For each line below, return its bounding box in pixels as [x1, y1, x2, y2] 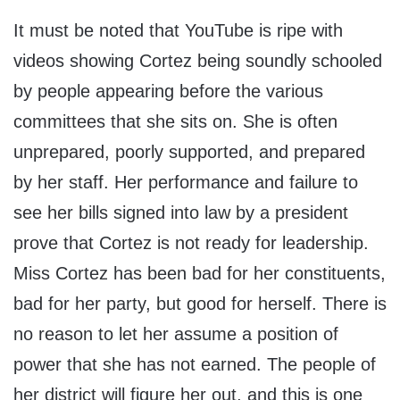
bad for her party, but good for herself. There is [13, 294, 387, 314]
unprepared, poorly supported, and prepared [13, 142, 365, 162]
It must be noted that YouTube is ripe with [13, 21, 343, 41]
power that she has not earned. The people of [13, 354, 376, 375]
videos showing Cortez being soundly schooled [13, 51, 382, 71]
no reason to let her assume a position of [13, 324, 338, 345]
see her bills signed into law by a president [13, 203, 348, 223]
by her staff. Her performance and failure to [13, 172, 358, 193]
